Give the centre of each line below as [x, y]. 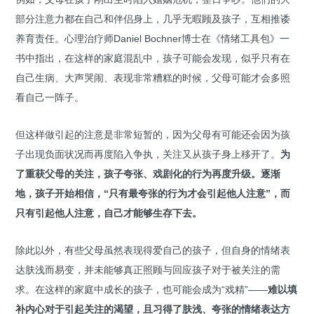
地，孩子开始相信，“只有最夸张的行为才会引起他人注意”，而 [153, 194]
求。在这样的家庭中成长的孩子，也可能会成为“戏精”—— [142, 290]
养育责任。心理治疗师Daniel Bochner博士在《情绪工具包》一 [152, 39]
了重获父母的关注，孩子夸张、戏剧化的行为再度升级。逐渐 [148, 174]
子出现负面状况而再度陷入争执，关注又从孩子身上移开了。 [148, 155]
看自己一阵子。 [50, 98]
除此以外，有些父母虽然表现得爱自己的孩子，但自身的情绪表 [153, 251]
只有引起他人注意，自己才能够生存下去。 [109, 213]
